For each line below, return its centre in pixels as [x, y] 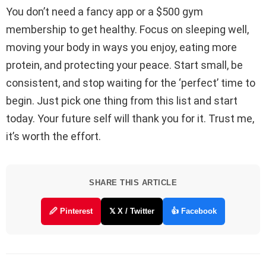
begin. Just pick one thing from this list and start [122, 101]
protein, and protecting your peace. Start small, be [124, 65]
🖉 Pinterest [71, 211]
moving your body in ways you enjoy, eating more [121, 47]
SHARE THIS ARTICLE [133, 183]
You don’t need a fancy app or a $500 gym [104, 12]
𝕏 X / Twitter [132, 211]
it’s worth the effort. [53, 137]
